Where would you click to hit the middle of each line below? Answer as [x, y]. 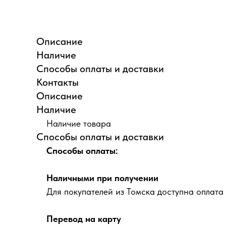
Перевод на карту [84, 219]
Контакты [58, 82]
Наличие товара [79, 123]
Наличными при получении [102, 178]
